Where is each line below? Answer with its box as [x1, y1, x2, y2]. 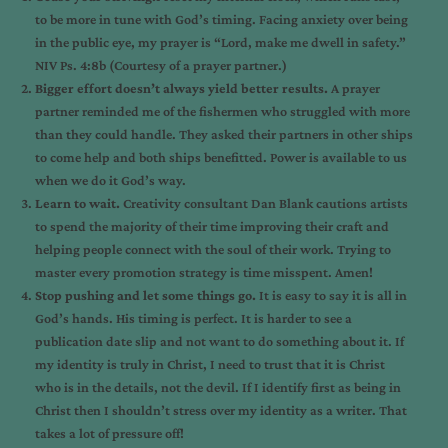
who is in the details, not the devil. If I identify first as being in [35, 379, 401, 395]
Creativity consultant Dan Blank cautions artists [120, 195, 408, 211]
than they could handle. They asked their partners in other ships [35, 126, 413, 142]
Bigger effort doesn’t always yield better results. [35, 80, 328, 96]
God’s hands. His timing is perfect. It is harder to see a [35, 310, 352, 326]
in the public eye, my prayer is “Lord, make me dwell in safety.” [35, 34, 406, 50]
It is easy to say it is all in [259, 287, 407, 303]
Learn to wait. [35, 195, 120, 211]
